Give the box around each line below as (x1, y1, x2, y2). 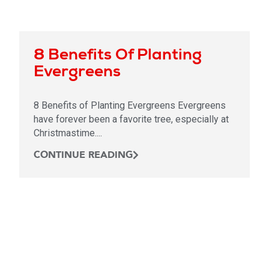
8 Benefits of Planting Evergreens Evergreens (34, 99, 226, 111)
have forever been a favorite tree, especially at (34, 113, 229, 125)
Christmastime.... (34, 127, 102, 139)
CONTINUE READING (34, 148, 133, 162)
